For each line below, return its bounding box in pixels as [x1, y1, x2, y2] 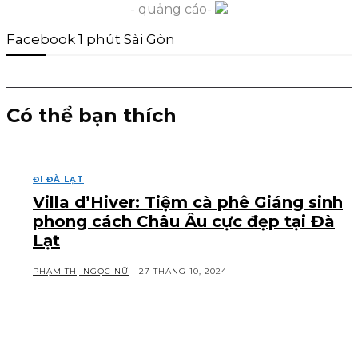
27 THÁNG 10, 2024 [139, 265, 227, 276]
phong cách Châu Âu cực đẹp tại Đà [33, 211, 335, 231]
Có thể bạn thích [6, 103, 177, 127]
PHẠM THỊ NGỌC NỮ [33, 265, 129, 276]
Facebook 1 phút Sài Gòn [6, 30, 175, 47]
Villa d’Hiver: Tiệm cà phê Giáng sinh [33, 192, 343, 212]
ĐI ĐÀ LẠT [33, 173, 84, 185]
